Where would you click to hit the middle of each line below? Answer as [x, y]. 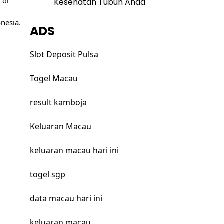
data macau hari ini [66, 199]
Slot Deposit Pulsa [64, 55]
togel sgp [47, 175]
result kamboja [58, 103]
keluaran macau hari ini [74, 151]
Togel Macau [54, 79]
